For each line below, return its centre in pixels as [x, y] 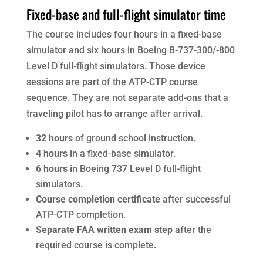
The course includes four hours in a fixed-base [124, 34]
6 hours [51, 168]
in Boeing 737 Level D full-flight [134, 168]
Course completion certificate [98, 199]
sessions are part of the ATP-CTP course [112, 82]
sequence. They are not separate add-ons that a [127, 97]
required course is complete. [96, 245]
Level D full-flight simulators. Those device [116, 66]
